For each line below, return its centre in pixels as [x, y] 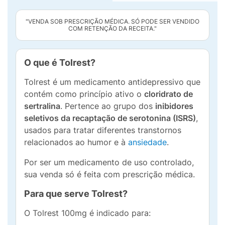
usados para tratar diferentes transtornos [103, 130]
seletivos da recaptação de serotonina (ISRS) [110, 118]
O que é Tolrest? [60, 63]
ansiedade [147, 142]
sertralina [42, 106]
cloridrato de [168, 94]
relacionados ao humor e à [76, 142]
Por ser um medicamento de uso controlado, [109, 162]
